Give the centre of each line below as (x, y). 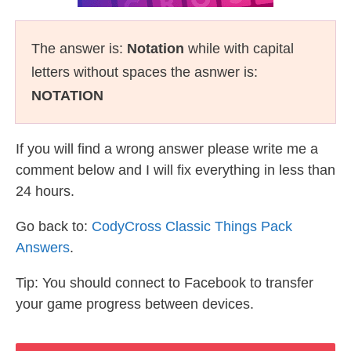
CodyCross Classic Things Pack (192, 226)
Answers (43, 248)
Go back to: (54, 226)
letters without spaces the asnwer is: (145, 72)
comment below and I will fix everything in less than (175, 170)
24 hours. (45, 191)
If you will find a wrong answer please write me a (167, 149)
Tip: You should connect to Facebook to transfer (165, 283)
